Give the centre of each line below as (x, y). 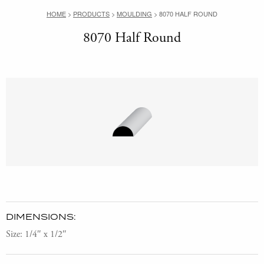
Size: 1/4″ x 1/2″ (36, 234)
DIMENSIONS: (41, 216)
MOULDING (134, 13)
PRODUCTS (91, 13)
